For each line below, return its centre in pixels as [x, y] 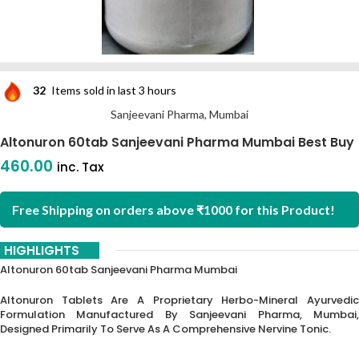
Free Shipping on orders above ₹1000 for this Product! [173, 210]
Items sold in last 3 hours [114, 91]
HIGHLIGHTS [42, 250]
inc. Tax [81, 167]
